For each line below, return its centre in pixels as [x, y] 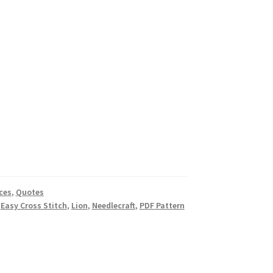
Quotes [30, 192]
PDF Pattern [162, 206]
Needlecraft [113, 206]
